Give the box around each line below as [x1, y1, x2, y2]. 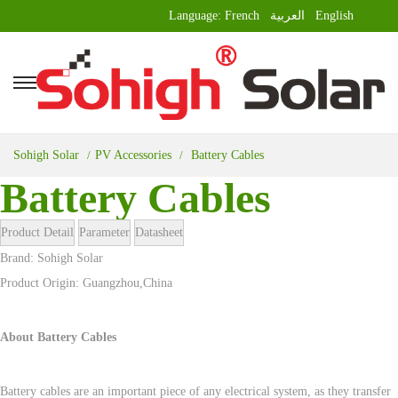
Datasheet [135, 226, 183, 240]
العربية [270, 9, 305, 22]
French [225, 9, 259, 22]
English [315, 9, 354, 22]
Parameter [79, 226, 130, 240]
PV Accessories [95, 148, 171, 163]
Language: [169, 9, 225, 22]
